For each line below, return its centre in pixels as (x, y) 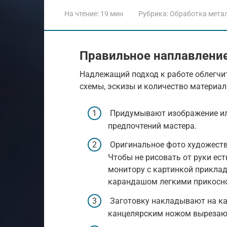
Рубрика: (153, 14)
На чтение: (82, 14)
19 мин (111, 14)
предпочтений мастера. (152, 126)
